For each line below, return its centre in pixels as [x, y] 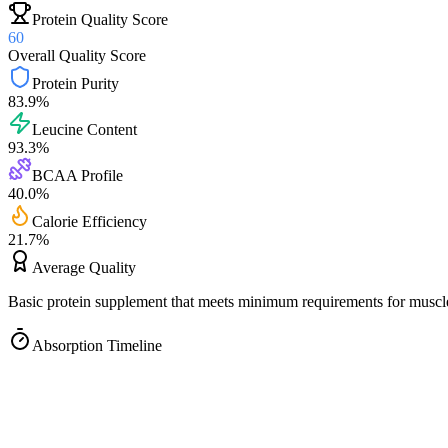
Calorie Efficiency [89, 221]
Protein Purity [75, 83]
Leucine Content [84, 129]
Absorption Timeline [97, 345]
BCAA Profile [77, 175]
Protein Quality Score [100, 19]
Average [58, 267]
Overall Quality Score [77, 55]
